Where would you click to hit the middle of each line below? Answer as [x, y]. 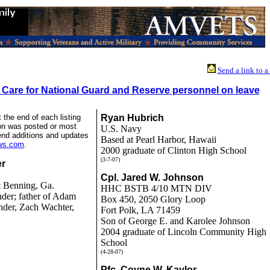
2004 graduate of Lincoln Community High [183, 232]
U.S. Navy [121, 129]
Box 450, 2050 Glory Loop [153, 199]
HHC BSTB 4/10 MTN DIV [156, 188]
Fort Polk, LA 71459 [140, 210]
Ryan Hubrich [132, 118]
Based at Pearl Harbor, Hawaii [158, 140]
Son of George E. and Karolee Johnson [175, 221]
